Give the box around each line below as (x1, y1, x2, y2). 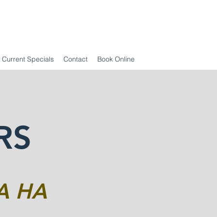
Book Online (97, 55, 135, 63)
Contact (63, 55, 88, 63)
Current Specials (2, 55, 54, 63)
